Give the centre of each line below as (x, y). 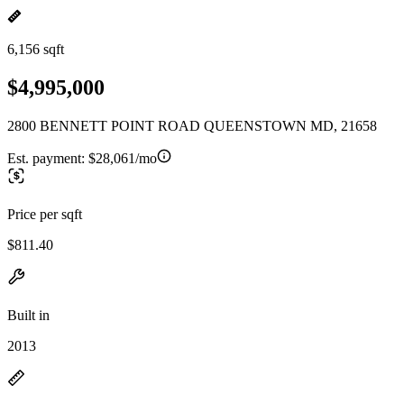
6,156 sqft (36, 49)
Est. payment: (48, 158)
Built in (28, 315)
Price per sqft (45, 214)
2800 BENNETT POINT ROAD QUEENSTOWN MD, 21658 (192, 125)
